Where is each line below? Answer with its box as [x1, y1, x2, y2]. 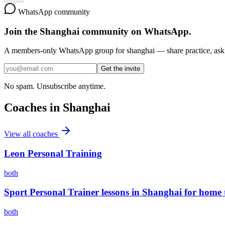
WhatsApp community [16, 7, 90, 16]
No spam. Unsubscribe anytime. [4, 82, 105, 91]
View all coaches [4, 130, 60, 139]
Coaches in [4, 101, 63, 115]
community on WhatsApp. [79, 26, 191, 37]
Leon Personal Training [4, 148, 102, 159]
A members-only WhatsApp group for [4, 46, 127, 55]
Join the [4, 26, 40, 37]
